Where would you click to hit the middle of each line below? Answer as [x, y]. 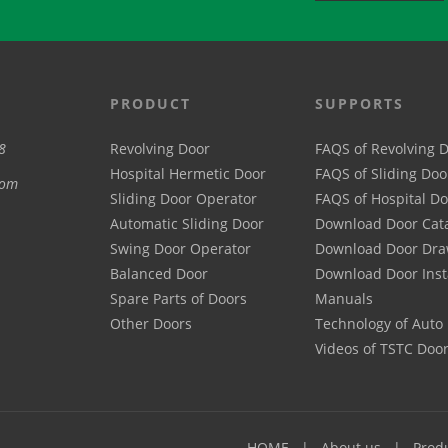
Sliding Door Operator [183, 199]
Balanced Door [159, 274]
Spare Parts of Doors [178, 299]
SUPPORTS [360, 104]
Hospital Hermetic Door [188, 174]
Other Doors [151, 324]
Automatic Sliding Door [187, 224]
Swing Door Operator [180, 249]
